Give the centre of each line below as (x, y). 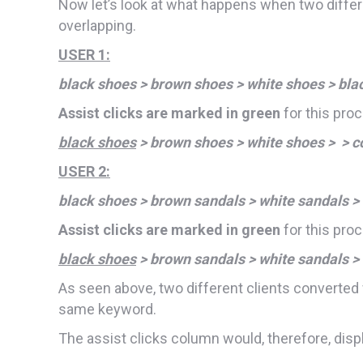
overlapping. (97, 25)
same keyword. (107, 309)
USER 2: (84, 171)
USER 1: (84, 54)
